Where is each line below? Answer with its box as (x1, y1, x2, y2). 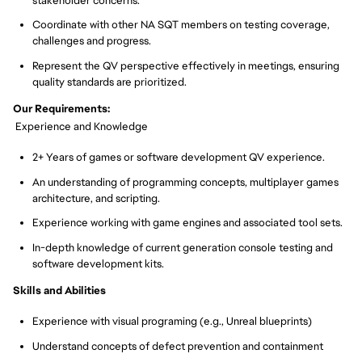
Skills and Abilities (13, 283, 106, 297)
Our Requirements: (13, 101, 110, 116)
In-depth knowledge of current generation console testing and (32, 241, 333, 255)
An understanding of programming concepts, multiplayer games (32, 175, 339, 189)
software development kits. (32, 257, 164, 271)
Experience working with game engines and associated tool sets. (32, 216, 343, 230)
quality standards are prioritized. (32, 74, 187, 89)
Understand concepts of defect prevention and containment (32, 339, 323, 354)
